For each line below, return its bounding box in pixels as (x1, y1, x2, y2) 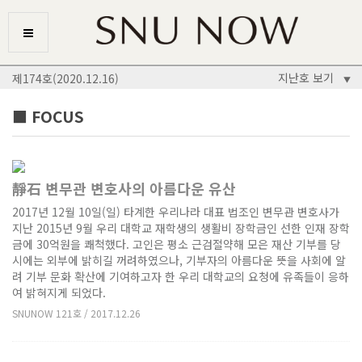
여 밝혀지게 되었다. (12, 284, 106, 301)
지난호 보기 (275, 69, 343, 86)
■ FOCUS (12, 105, 84, 127)
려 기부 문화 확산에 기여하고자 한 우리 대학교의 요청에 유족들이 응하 (12, 267, 349, 284)
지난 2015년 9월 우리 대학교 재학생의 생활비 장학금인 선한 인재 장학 (12, 219, 350, 236)
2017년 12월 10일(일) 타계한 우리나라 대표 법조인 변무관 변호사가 (12, 203, 339, 220)
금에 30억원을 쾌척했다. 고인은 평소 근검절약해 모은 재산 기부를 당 (12, 235, 341, 252)
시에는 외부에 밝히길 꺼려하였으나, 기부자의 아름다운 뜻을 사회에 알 (12, 251, 346, 268)
